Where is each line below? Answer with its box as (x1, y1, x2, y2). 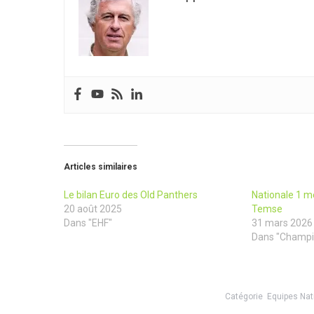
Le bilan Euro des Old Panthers (64, 189, 198, 201)
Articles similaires (64, 162, 137, 172)
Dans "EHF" (64, 217, 112, 229)
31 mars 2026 (251, 217, 313, 229)
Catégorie (224, 292, 267, 302)
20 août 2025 (64, 203, 122, 215)
